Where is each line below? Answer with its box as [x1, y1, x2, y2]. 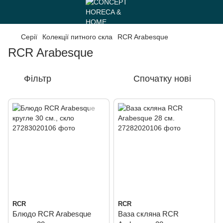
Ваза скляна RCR [118, 210, 179, 218]
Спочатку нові [133, 74, 191, 84]
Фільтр [24, 74, 51, 84]
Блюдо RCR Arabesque [12, 210, 91, 218]
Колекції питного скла [42, 33, 112, 41]
